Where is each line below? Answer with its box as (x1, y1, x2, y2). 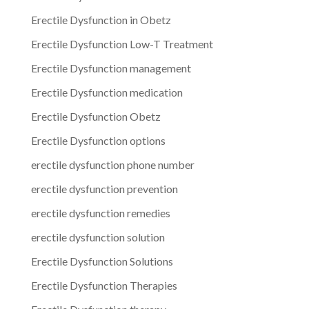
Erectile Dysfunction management (30, 61, 191, 74)
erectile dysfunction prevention (30, 181, 178, 195)
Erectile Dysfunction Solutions (30, 254, 173, 268)
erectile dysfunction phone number (30, 157, 195, 171)
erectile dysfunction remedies (30, 206, 170, 219)
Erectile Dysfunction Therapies (30, 278, 177, 292)
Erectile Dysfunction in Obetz (30, 12, 171, 26)
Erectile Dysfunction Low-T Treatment (30, 37, 213, 50)
